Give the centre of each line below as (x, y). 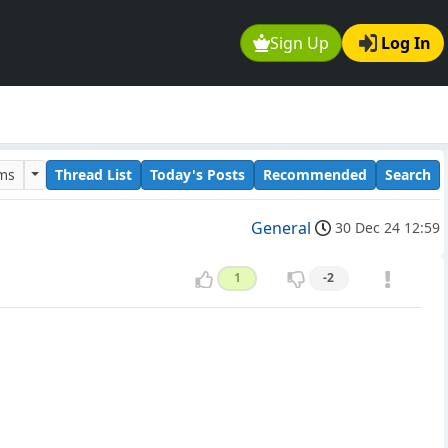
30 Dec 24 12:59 (387, 228)
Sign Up (300, 43)
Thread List (93, 174)
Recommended (315, 174)
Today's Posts (197, 174)
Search (408, 174)
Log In (406, 43)
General (281, 228)
